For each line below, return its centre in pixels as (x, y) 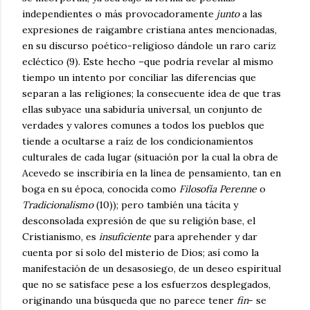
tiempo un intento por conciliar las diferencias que (139, 77)
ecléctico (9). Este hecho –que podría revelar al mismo (148, 61)
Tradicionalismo (58, 204)
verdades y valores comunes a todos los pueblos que (143, 125)
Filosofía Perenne (218, 189)
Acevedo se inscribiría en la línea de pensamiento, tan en (152, 173)
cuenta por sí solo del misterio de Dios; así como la (140, 252)
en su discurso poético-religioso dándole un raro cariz (149, 45)
